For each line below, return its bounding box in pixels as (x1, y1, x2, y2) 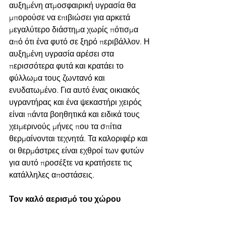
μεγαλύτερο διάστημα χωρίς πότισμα (9, 24, 140, 34)
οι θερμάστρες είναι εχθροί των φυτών (9, 145, 146, 155)
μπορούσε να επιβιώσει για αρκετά (9, 12, 132, 22)
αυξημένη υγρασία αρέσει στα (9, 48, 116, 59)
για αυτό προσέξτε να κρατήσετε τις (9, 157, 134, 167)
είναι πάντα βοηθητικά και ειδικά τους (9, 109, 142, 119)
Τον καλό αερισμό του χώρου (9, 194, 121, 204)
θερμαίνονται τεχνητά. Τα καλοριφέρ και (9, 133, 150, 143)
